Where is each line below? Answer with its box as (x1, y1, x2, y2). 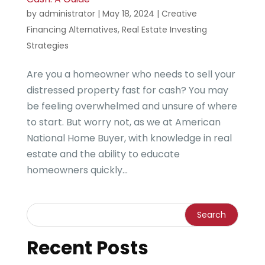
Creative (161, 7, 197, 20)
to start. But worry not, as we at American (26, 115, 221, 129)
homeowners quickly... (26, 163, 128, 177)
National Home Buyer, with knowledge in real (26, 131, 232, 145)
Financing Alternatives (26, 23, 118, 35)
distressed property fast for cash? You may (26, 83, 228, 97)
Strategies (26, 39, 69, 51)
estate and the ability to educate (26, 147, 180, 161)
